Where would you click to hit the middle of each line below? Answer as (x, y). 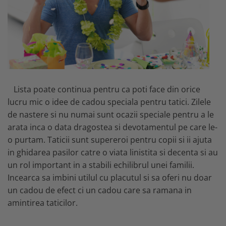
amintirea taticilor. (44, 203)
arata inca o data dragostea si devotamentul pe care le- (112, 127)
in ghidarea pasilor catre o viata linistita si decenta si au (113, 152)
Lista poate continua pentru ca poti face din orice (104, 89)
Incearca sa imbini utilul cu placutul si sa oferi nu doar (110, 177)
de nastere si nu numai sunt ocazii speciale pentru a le (111, 114)
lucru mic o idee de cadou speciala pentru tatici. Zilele (109, 102)
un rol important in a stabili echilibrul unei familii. (102, 165)
